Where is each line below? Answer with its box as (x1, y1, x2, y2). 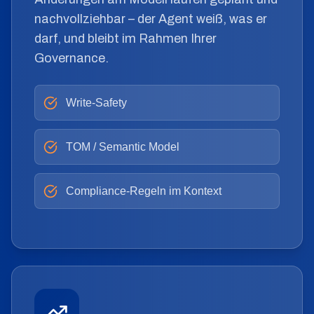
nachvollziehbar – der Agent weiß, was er (34, 12, 267, 26)
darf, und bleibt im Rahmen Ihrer (34, 32, 217, 46)
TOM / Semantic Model (66, 141, 179, 153)
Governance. (34, 51, 109, 65)
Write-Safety (66, 97, 127, 109)
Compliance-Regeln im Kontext (66, 185, 221, 197)
